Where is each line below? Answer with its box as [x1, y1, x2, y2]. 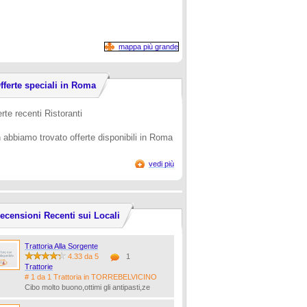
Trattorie [25, 262, 53, 271]
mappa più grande [119, 42, 178, 51]
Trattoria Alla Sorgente [25, 242, 98, 250]
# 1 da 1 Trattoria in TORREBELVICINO [25, 273, 157, 281]
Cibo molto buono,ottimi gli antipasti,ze [25, 283, 150, 291]
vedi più [149, 160, 174, 168]
